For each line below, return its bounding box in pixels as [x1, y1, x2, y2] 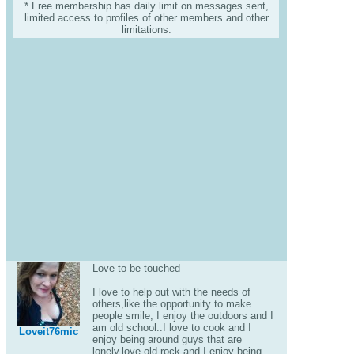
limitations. [121, 24, 171, 36]
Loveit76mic [18, 326, 78, 337]
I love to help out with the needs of [92, 286, 250, 298]
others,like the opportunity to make [92, 298, 251, 310]
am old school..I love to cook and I [92, 322, 251, 333]
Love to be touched [92, 262, 180, 274]
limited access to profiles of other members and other [24, 12, 269, 24]
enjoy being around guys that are [92, 333, 242, 345]
